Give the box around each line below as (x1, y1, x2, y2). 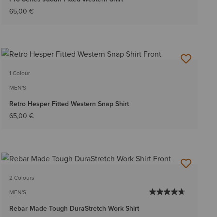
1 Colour (9, 68, 30, 77)
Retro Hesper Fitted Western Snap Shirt (9, 98, 129, 108)
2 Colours (9, 173, 34, 182)
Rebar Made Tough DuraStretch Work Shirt (9, 203, 139, 213)
